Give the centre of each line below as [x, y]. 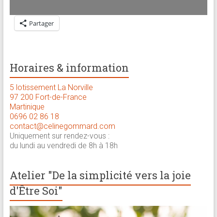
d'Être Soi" [36, 191]
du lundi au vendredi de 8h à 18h [63, 146]
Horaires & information [69, 68]
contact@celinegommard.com [62, 126]
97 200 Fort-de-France [48, 97]
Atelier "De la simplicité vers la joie [100, 175]
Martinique [27, 107]
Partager [41, 23]
